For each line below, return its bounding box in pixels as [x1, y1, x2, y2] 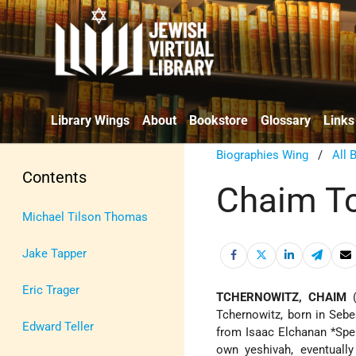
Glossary [261, 112, 311, 128]
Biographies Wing [216, 147, 309, 162]
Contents [22, 167, 87, 187]
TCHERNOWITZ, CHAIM [216, 290, 347, 305]
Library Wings [51, 112, 130, 128]
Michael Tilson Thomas [22, 209, 148, 224]
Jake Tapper [22, 246, 87, 261]
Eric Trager [22, 282, 79, 297]
